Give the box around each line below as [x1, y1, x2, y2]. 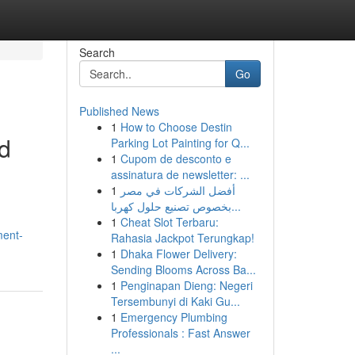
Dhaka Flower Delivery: [120, 246, 237, 261]
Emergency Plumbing [120, 309, 227, 325]
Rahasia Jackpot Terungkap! [110, 230, 254, 246]
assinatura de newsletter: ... [110, 166, 250, 182]
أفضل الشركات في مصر [120, 182, 235, 198]
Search [78, 44, 115, 60]
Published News [78, 103, 159, 119]
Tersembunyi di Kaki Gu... [110, 293, 240, 309]
